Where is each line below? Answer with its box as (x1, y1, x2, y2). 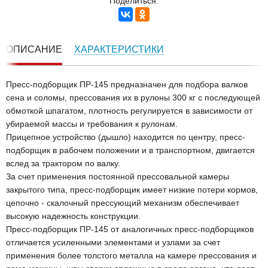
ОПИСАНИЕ (6, 44, 62, 55)
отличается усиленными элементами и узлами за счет (6, 237, 220, 248)
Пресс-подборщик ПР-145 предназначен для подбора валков (6, 80, 248, 90)
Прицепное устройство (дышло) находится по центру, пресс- (6, 132, 245, 142)
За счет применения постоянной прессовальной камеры (6, 172, 229, 182)
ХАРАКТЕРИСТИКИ (74, 44, 164, 55)
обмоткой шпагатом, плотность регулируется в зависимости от (6, 106, 252, 116)
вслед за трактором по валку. (6, 159, 120, 169)
